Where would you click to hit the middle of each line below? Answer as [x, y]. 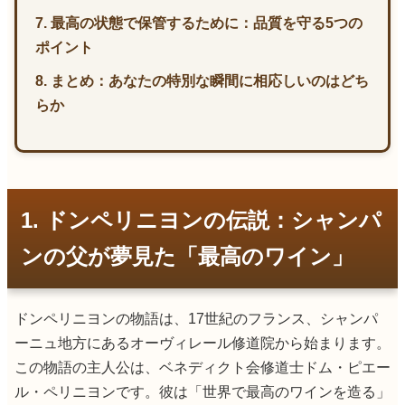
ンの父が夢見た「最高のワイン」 [187, 256]
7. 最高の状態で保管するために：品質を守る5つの [199, 23]
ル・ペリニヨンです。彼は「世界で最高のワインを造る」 [202, 391]
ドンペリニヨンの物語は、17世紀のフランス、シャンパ [196, 318]
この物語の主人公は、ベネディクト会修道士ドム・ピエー [202, 367]
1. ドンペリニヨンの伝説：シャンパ [201, 220]
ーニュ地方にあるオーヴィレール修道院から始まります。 [202, 343]
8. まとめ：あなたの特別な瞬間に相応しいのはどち [202, 80]
